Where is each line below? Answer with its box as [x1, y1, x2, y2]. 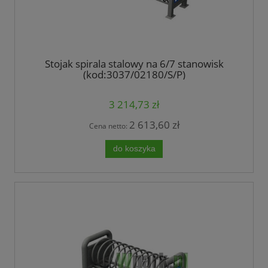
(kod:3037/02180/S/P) [83, 68, 185, 82]
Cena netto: [89, 120, 129, 131]
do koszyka [112, 144, 156, 153]
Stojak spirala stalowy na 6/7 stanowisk [44, 57, 224, 71]
